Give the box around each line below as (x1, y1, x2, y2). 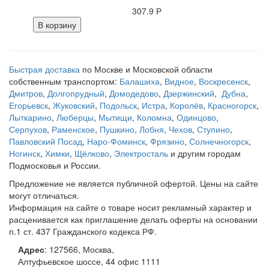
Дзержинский (163, 87, 214, 100)
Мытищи (98, 111, 132, 124)
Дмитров (9, 87, 43, 100)
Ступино (197, 123, 230, 136)
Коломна (137, 111, 172, 124)
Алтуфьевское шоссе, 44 (18, 255, 115, 268)
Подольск (100, 99, 137, 112)
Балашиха (119, 75, 160, 88)
